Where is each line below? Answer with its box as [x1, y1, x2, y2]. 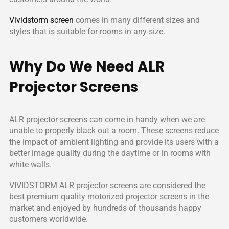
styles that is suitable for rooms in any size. [9, 41, 165, 51]
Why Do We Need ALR [9, 71, 165, 91]
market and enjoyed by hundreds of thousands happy [9, 217, 201, 227]
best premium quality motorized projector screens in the [9, 206, 209, 216]
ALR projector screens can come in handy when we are [9, 129, 205, 139]
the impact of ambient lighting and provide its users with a [9, 151, 219, 162]
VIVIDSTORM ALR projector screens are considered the [9, 195, 205, 205]
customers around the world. [9, 9, 114, 19]
